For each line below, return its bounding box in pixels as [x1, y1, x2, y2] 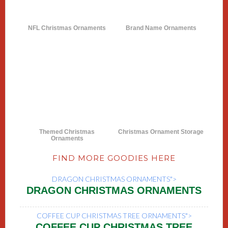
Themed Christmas [39, 128, 95, 135]
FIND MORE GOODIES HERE [52, 153, 176, 163]
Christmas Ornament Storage [118, 128, 204, 135]
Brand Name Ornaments [125, 24, 196, 32]
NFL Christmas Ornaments [28, 24, 106, 32]
